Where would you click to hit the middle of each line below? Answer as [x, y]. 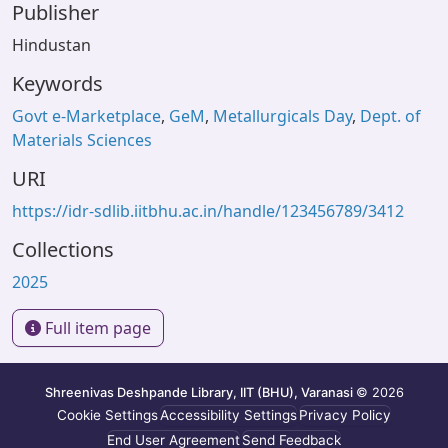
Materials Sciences [82, 140]
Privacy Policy [345, 415]
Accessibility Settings [228, 415]
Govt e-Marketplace [86, 116]
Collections [63, 249]
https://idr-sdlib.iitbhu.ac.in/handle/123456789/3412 [208, 211]
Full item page [96, 328]
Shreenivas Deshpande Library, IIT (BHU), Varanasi [200, 392]
